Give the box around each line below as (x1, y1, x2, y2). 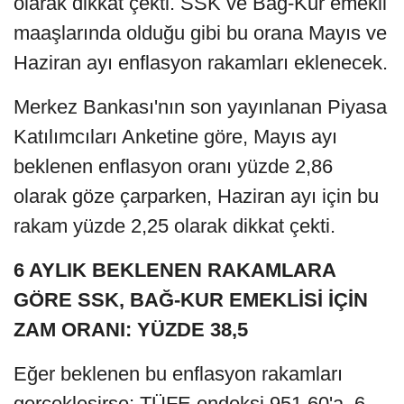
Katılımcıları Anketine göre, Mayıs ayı (14, 125, 337, 149)
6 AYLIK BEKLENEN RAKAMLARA (14, 259, 335, 282)
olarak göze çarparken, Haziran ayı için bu (14, 185, 379, 208)
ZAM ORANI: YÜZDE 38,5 (14, 318, 248, 342)
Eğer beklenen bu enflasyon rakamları (14, 363, 343, 386)
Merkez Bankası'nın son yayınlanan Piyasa (14, 96, 387, 119)
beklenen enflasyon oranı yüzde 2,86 (14, 155, 333, 179)
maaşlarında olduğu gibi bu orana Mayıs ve (14, 22, 387, 45)
